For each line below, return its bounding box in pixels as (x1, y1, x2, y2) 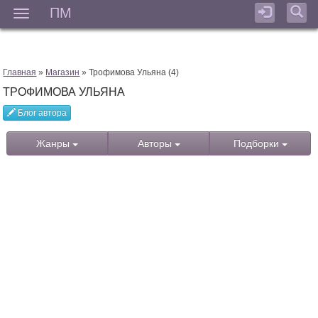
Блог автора (16, 108, 67, 119)
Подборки (233, 138, 282, 150)
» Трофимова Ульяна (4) (79, 67, 180, 78)
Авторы (137, 138, 175, 150)
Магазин (45, 67, 80, 78)
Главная (3, 67, 37, 78)
